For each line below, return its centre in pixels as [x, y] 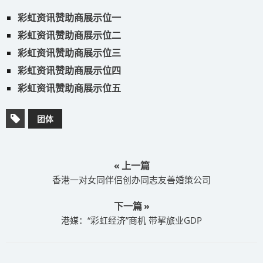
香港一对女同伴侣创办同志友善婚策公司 [131, 180]
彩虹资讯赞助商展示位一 [69, 18]
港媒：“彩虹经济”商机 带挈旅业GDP [131, 220]
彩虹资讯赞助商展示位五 [69, 88]
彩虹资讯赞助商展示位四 [69, 71]
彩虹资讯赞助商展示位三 [69, 53]
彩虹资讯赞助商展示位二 [69, 36]
